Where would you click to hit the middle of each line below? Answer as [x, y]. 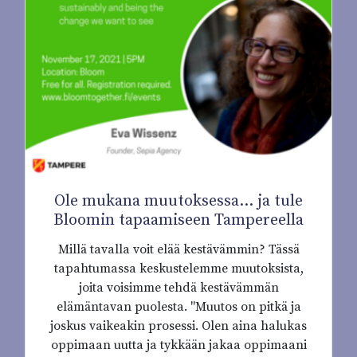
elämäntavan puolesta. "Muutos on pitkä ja [178, 307]
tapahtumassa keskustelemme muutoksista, [178, 269]
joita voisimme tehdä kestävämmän [178, 288]
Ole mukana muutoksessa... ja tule [178, 202]
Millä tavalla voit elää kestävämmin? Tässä [178, 250]
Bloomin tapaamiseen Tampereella [178, 221]
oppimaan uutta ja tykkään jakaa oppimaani [178, 345]
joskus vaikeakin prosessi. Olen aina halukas [178, 326]
